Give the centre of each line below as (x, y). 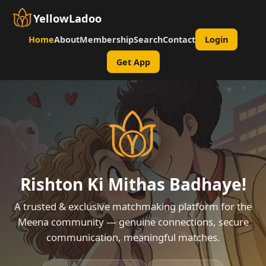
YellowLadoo (67, 18)
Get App (133, 62)
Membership (107, 40)
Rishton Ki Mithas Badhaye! (133, 184)
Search (148, 40)
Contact (179, 40)
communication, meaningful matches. (133, 237)
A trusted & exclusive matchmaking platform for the (133, 206)
